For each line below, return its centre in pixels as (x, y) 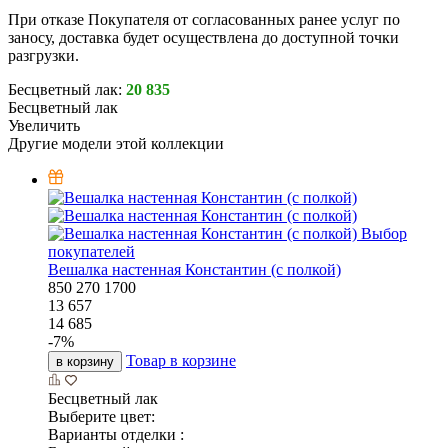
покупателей (91, 252)
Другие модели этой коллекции (116, 144)
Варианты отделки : (116, 435)
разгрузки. (43, 56)
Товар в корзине (181, 361)
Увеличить (44, 126)
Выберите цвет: (101, 417)
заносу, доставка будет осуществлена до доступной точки (203, 38)
